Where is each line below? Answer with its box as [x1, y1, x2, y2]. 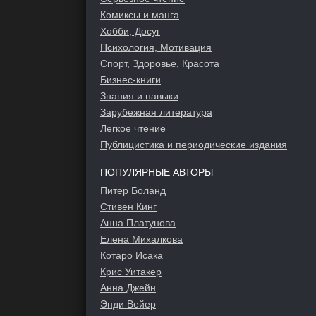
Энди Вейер [100, 298, 156, 310]
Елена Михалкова [100, 233, 183, 245]
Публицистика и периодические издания [100, 139, 287, 150]
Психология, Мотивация [100, 42, 212, 53]
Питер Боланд [100, 185, 166, 196]
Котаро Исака [100, 250, 163, 261]
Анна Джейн [100, 282, 156, 293]
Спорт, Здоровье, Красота [100, 58, 219, 69]
